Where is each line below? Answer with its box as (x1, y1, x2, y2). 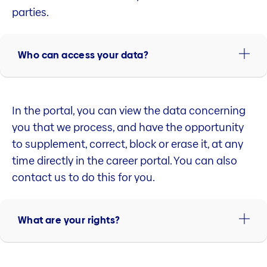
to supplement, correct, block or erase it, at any (12, 136, 243, 152)
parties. (12, 5, 49, 20)
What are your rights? (18, 213, 120, 228)
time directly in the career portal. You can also (12, 153, 237, 169)
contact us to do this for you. (12, 170, 155, 185)
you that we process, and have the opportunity (12, 120, 244, 135)
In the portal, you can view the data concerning (12, 103, 246, 119)
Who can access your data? (18, 48, 148, 63)
